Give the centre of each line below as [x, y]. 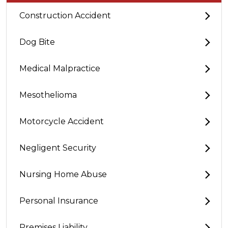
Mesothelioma [48, 95]
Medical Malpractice [60, 68]
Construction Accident [65, 16]
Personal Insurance [59, 201]
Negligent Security [58, 148]
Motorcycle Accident [62, 121]
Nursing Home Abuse [63, 174]
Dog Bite [37, 42]
